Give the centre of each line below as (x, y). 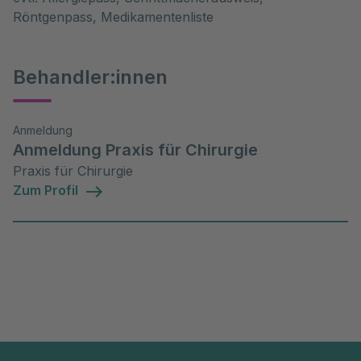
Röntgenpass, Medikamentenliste (113, 17)
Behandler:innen (90, 77)
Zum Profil (46, 190)
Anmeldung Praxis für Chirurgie (135, 150)
